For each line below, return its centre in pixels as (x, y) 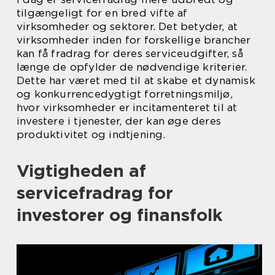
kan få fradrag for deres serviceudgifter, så (130, 53)
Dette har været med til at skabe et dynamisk (136, 80)
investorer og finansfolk (120, 215)
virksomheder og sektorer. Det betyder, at (127, 26)
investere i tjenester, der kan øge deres (119, 121)
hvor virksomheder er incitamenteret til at (127, 107)
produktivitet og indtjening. (91, 134)
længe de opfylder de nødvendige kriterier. (132, 67)
